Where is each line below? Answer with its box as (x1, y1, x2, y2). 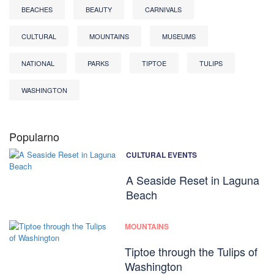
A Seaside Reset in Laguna (125, 172, 259, 188)
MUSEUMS (162, 31, 196, 42)
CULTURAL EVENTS (125, 149, 197, 161)
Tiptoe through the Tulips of (124, 243, 257, 260)
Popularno (9, 128, 59, 145)
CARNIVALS (145, 4, 182, 15)
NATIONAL (21, 58, 54, 68)
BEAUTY (86, 4, 112, 15)
